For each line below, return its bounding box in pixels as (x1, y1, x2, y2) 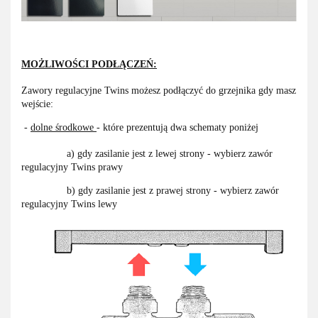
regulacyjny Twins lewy (21, 199, 117, 210)
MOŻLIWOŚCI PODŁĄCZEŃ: (21, 59, 157, 70)
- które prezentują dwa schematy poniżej (97, 122, 258, 133)
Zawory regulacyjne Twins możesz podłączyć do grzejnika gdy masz (21, 85, 296, 97)
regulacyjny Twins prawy (21, 162, 123, 173)
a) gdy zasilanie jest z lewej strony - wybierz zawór (21, 148, 273, 160)
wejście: (21, 99, 53, 110)
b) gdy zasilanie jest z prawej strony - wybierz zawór (21, 185, 279, 197)
